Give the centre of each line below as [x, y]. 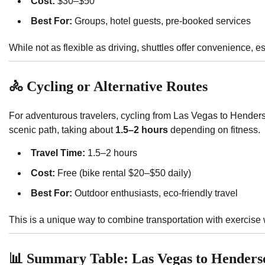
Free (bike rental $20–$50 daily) [123, 173]
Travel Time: [58, 153]
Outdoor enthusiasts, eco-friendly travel [155, 193]
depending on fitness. [214, 130]
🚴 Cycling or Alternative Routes [108, 87]
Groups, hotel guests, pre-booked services [161, 21]
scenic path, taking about [62, 130]
